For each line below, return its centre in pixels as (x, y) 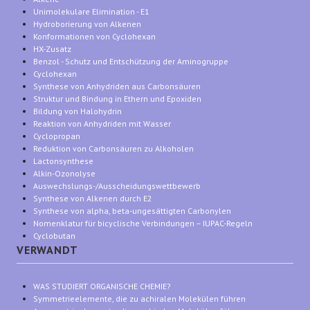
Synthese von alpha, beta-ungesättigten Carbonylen (132, 210)
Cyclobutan (54, 235)
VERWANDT (47, 249)
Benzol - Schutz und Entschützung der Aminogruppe (131, 61)
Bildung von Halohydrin (77, 111)
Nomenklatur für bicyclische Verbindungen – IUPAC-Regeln (143, 223)
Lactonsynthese (63, 161)
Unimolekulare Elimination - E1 (91, 11)
